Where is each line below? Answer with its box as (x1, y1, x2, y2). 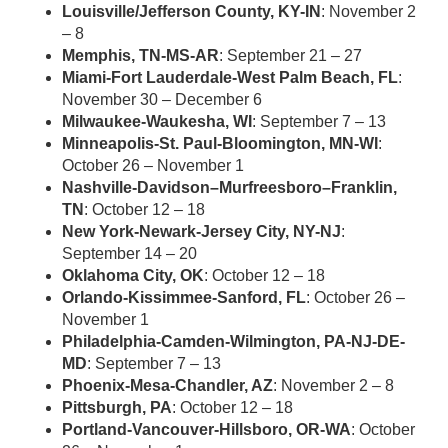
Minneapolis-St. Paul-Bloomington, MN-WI (62, 135, 378, 152)
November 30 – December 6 (62, 91, 262, 108)
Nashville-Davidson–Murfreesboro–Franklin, (62, 179, 397, 196)
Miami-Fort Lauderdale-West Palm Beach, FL (62, 69, 398, 86)
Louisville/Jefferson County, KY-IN (62, 3, 321, 20)
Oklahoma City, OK (62, 267, 204, 284)
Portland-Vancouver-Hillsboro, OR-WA (62, 421, 351, 438)
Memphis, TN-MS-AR (62, 47, 219, 64)
